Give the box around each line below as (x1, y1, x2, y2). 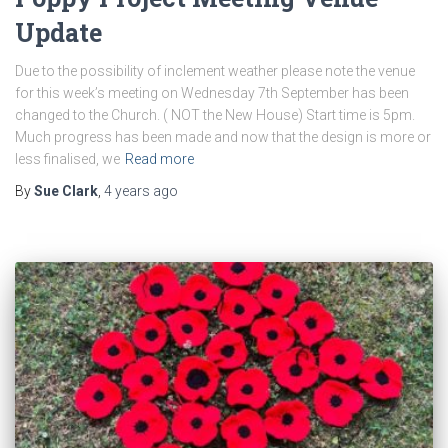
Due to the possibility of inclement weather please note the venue (15, 62, 415, 79)
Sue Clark (34, 182, 98, 199)
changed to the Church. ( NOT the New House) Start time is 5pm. (15, 106, 415, 123)
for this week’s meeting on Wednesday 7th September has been (15, 84, 409, 101)
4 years (104, 182, 150, 199)
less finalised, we (15, 150, 120, 167)
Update (15, 15, 102, 49)
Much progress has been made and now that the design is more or (15, 128, 431, 145)
